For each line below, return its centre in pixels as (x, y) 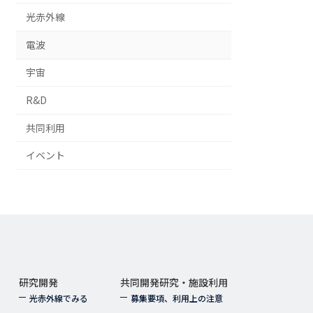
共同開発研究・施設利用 (174, 282)
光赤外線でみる (58, 298)
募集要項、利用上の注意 (176, 298)
